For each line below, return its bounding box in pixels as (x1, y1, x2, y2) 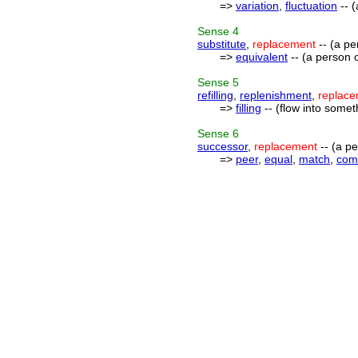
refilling (197, 89, 233, 101)
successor (197, 140, 248, 153)
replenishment (240, 89, 312, 101)
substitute (197, 38, 246, 50)
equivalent (236, 50, 288, 63)
